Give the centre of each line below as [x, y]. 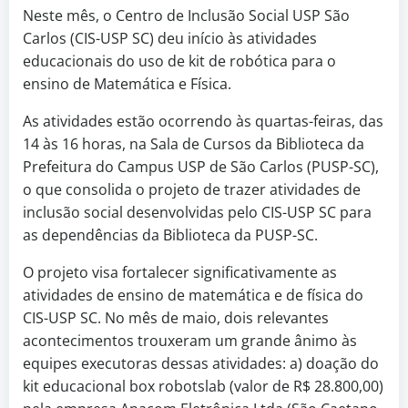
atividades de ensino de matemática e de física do [193, 295]
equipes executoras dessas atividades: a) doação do [201, 363]
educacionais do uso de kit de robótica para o [179, 61]
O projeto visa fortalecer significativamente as [180, 272]
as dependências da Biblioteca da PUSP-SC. [170, 235]
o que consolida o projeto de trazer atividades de [192, 189]
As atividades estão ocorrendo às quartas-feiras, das [203, 121]
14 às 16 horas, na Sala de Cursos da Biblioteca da [194, 144]
